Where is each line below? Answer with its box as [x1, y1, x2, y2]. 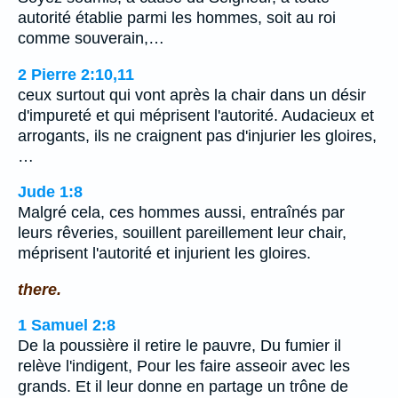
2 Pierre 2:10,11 [18, 65, 134, 84]
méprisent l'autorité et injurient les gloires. [18, 244, 311, 263]
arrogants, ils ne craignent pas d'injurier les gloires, [18, 126, 377, 145]
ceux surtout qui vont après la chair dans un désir [18, 85, 366, 104]
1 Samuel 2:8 [18, 316, 115, 335]
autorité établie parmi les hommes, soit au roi [18, 8, 336, 27]
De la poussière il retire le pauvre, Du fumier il [18, 337, 341, 355]
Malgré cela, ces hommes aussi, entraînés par [18, 203, 345, 222]
